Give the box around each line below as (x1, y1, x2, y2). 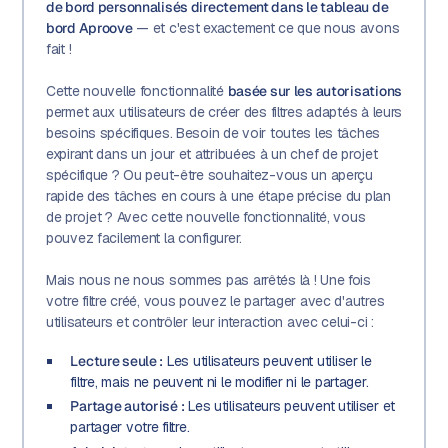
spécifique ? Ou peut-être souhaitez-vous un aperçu (45, 166, 373, 185)
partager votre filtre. (70, 418, 190, 437)
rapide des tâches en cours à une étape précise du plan (45, 187, 391, 206)
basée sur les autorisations (227, 82, 402, 101)
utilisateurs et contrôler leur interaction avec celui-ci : (45, 313, 374, 332)
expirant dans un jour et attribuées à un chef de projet (45, 145, 378, 164)
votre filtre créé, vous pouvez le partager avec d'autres (45, 292, 385, 311)
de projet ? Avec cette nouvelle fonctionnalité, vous (45, 208, 366, 227)
